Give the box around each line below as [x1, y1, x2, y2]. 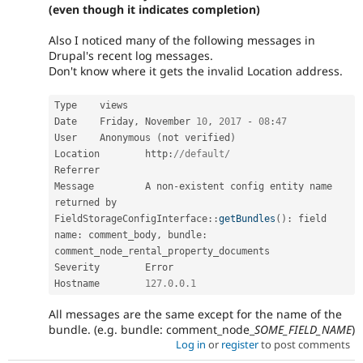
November [139, 116, 196, 128]
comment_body [83, 229, 156, 241]
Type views [54, 100, 83, 112]
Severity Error [54, 262, 105, 274]
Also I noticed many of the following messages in [49, 32, 315, 49]
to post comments [258, 336, 350, 352]
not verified [162, 132, 230, 144]
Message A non [145, 181, 173, 193]
